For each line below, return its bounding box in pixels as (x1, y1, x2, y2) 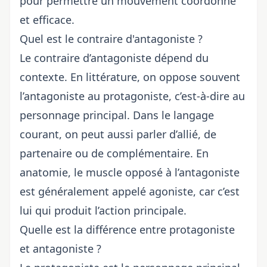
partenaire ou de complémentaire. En (20, 145, 209, 160)
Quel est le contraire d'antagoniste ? (20, 31, 203, 46)
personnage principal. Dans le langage (20, 107, 214, 122)
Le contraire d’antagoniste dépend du (20, 50, 209, 65)
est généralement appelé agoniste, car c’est (20, 184, 240, 198)
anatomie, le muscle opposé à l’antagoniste (20, 164, 240, 179)
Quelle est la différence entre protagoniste (20, 222, 235, 237)
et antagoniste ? (20, 241, 101, 256)
